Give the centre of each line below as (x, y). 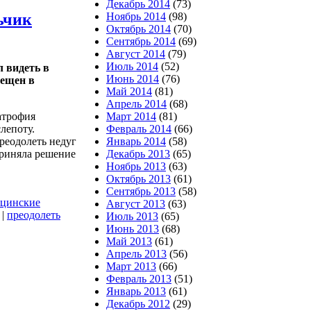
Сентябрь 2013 (141, 191)
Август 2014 (136, 54)
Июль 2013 (132, 216)
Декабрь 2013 (138, 154)
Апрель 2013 (136, 254)
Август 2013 (136, 204)
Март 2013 (131, 266)
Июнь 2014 (133, 79)
